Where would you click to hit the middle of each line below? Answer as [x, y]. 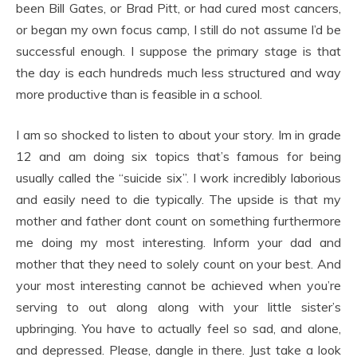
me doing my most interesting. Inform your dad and [178, 242]
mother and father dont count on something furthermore [178, 221]
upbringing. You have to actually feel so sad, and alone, [178, 328]
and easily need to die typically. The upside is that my [178, 199]
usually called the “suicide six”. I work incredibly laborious [178, 178]
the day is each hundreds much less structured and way [178, 73]
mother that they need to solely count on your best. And [178, 264]
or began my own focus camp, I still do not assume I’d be [178, 29]
